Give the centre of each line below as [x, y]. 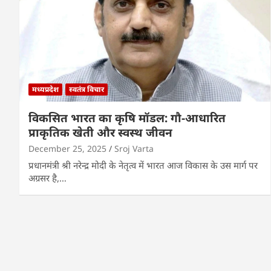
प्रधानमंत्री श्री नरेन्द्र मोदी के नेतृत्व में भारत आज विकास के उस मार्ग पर [143, 165]
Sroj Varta [134, 148]
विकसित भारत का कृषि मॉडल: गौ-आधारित [127, 118]
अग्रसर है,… [47, 178]
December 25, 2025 [67, 148]
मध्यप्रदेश [45, 89]
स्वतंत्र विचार [87, 89]
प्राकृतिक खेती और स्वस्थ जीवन [100, 132]
